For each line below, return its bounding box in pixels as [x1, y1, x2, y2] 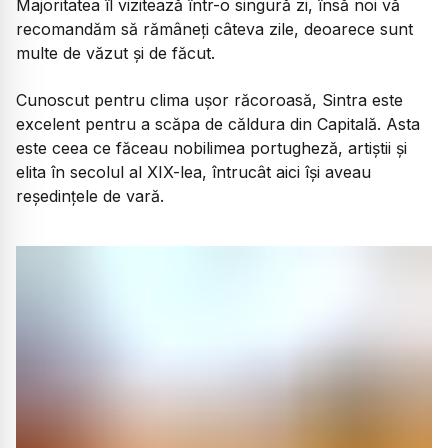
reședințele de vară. [16, 185, 164, 206]
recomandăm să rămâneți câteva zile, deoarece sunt [16, 19, 413, 40]
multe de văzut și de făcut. [16, 43, 215, 64]
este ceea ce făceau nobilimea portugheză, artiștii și [16, 137, 407, 158]
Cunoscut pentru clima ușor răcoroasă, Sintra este [16, 89, 403, 110]
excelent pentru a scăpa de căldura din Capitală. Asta [16, 113, 420, 134]
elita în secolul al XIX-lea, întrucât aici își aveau [16, 161, 371, 182]
